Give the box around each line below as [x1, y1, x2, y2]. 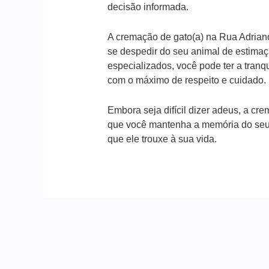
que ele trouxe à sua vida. [107, 133, 217, 144]
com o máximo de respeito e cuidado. [107, 74, 266, 85]
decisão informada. [107, 2, 189, 13]
